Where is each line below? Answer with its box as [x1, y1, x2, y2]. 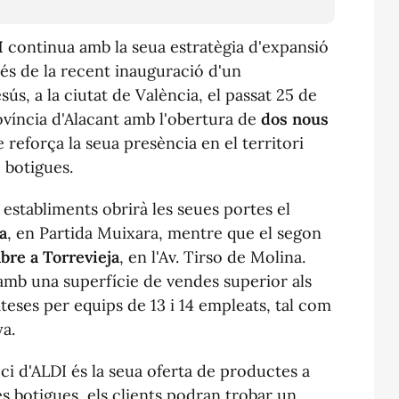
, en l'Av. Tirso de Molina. [119, 246, 305, 267]
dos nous [261, 108, 329, 129]
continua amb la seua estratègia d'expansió [4, 36, 329, 57]
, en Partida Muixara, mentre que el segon [7, 222, 322, 243]
